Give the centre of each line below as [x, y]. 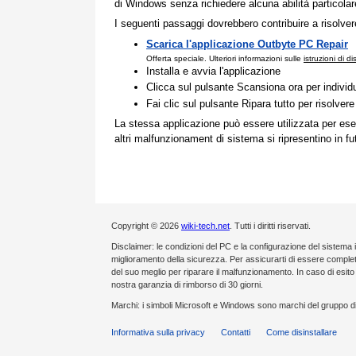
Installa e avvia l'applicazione [213, 72]
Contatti [236, 332]
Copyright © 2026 [146, 225]
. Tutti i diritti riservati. [270, 225]
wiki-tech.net [205, 225]
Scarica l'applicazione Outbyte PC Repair [247, 44]
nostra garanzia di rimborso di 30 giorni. [187, 284]
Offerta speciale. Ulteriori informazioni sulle [225, 58]
